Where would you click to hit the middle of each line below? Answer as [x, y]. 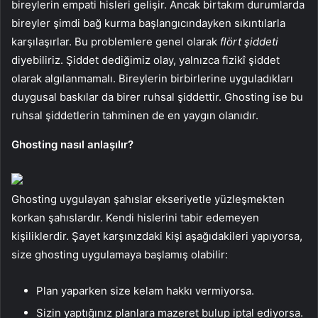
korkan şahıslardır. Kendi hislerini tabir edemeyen [135, 217]
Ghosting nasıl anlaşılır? [72, 144]
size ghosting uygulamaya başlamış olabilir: [120, 254]
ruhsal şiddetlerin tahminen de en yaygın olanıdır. [135, 115]
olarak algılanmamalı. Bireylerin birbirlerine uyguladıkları [152, 78]
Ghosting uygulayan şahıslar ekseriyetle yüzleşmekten [148, 199]
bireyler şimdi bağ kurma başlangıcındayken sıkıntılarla [148, 23]
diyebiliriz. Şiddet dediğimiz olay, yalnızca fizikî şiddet [146, 60]
